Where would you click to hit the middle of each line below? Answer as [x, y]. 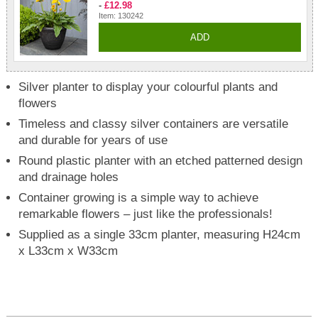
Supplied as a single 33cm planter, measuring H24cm [160, 234]
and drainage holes [69, 177]
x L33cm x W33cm [68, 251]
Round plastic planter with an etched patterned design [161, 160]
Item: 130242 [121, 15]
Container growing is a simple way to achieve [139, 197]
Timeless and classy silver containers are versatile [154, 124]
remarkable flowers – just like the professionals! [146, 214]
